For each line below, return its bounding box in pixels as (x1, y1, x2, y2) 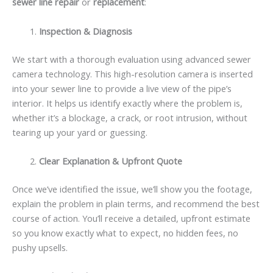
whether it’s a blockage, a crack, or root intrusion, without (12, 111, 247, 124)
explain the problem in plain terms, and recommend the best (12, 197, 260, 210)
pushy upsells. (12, 241, 68, 253)
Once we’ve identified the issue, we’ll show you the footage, (12, 182, 252, 195)
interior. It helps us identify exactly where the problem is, (12, 96, 243, 109)
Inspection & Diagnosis (38, 24, 132, 37)
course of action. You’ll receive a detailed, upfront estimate (12, 211, 250, 224)
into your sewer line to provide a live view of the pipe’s (12, 82, 232, 94)
